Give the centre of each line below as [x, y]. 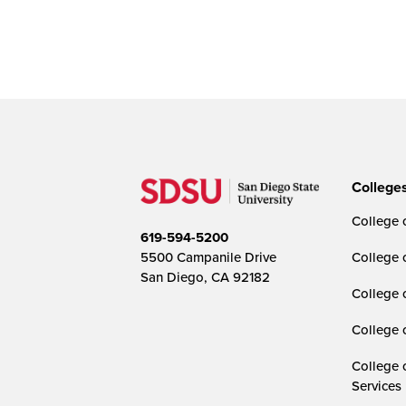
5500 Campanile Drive [208, 256]
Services [376, 385]
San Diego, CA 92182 [205, 276]
